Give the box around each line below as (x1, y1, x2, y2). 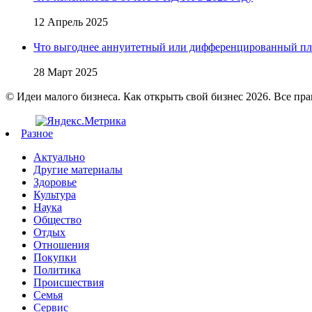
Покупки (33, 251, 77, 263)
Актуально (33, 150, 85, 163)
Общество (33, 213, 81, 226)
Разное (21, 127, 53, 139)
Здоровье (33, 175, 77, 188)
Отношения (33, 238, 89, 251)
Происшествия (33, 276, 104, 288)
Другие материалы (33, 163, 123, 175)
